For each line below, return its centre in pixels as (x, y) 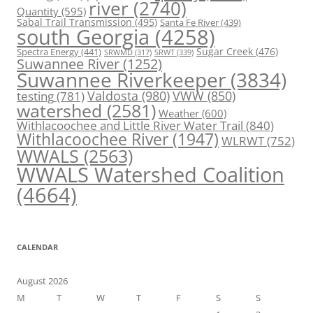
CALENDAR (37, 247)
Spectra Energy (48, 52)
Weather (179, 114)
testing (35, 96)
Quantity (38, 12)
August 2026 (42, 281)
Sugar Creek (225, 52)
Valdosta (113, 96)
